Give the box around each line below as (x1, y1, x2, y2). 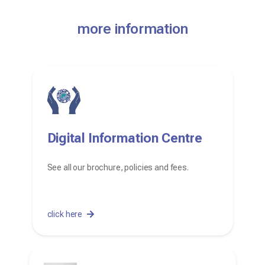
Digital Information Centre (47, 130, 202, 146)
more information (76, 20, 189, 37)
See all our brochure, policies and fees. (47, 162, 189, 172)
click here (47, 209, 83, 219)
